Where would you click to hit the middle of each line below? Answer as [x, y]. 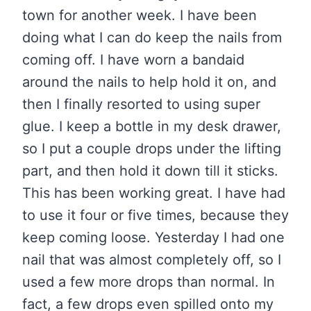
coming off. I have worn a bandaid [133, 60]
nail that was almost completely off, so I [152, 260]
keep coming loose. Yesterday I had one [153, 238]
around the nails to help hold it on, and [149, 82]
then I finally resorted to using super [141, 104]
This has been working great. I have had [154, 193]
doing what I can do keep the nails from [152, 38]
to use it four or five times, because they [155, 216]
